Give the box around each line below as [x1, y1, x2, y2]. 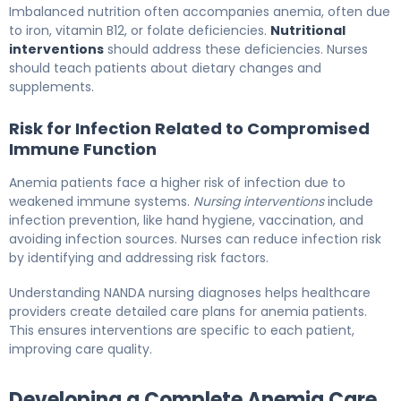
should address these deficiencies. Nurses [104, 39, 368, 58]
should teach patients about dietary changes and [9, 58, 321, 77]
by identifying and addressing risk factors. [9, 248, 269, 267]
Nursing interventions [193, 192, 324, 210]
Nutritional [270, 21, 346, 39]
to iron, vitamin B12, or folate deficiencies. [9, 21, 270, 39]
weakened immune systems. [9, 192, 193, 210]
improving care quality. [9, 339, 152, 358]
